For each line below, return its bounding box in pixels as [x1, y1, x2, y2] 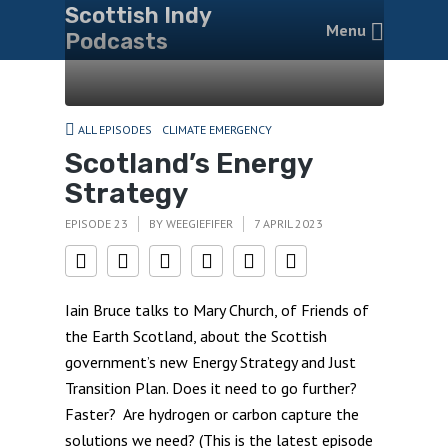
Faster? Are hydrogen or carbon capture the [64, 403, 359, 424]
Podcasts [64, 28, 168, 55]
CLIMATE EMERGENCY [161, 122, 272, 137]
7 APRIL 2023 [253, 216, 323, 231]
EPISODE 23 [64, 216, 128, 231]
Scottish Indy [64, 2, 211, 29]
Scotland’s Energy [64, 146, 312, 180]
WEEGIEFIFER [165, 216, 233, 231]
